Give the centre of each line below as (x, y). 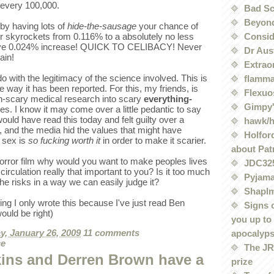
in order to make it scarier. (154, 141)
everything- (168, 99)
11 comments (111, 233)
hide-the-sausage (102, 26)
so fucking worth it (65, 141)
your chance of (167, 26)
